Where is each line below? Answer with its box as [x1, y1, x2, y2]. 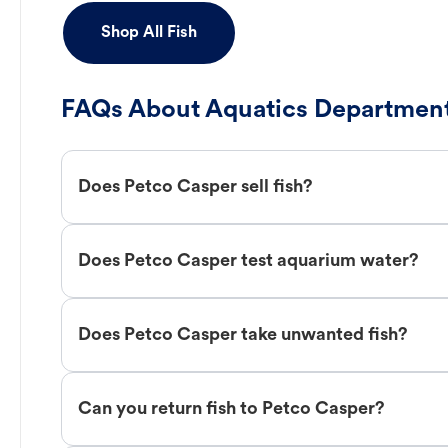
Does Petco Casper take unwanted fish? [78, 325, 408, 345]
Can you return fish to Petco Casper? [78, 399, 385, 419]
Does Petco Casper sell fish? [78, 177, 313, 197]
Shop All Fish [101, 25, 197, 42]
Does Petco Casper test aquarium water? [78, 251, 419, 271]
